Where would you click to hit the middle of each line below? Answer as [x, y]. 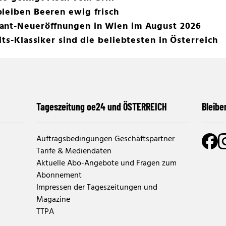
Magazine [53, 200]
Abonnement [59, 176]
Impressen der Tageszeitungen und [97, 188]
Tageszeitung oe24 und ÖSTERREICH [102, 106]
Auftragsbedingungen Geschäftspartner [105, 139]
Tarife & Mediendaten [74, 151]
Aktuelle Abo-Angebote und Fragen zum [106, 163]
